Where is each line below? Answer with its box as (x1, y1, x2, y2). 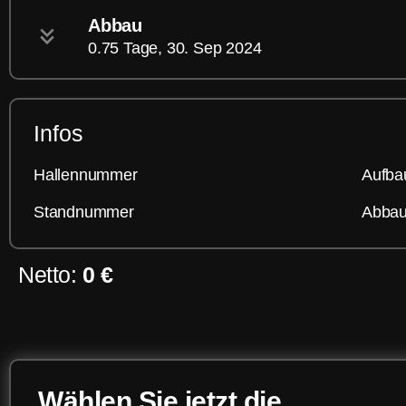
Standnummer (34, 203, 134, 222)
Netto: (18, 261, 82, 287)
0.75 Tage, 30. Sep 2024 (88, 39, 262, 57)
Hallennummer (34, 166, 138, 184)
